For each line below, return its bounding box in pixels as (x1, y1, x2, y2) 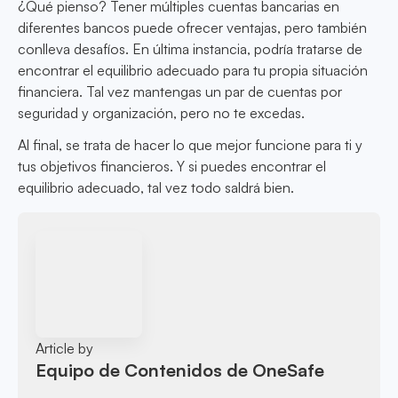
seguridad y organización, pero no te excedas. (18, 104, 305, 123)
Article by (36, 338, 94, 357)
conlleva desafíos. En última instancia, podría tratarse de (18, 40, 362, 59)
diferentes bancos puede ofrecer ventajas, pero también (18, 19, 367, 37)
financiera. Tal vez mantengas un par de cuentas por (18, 83, 342, 101)
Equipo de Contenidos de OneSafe (36, 358, 325, 381)
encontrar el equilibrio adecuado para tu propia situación (18, 61, 368, 80)
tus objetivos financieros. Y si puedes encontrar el (18, 157, 326, 176)
